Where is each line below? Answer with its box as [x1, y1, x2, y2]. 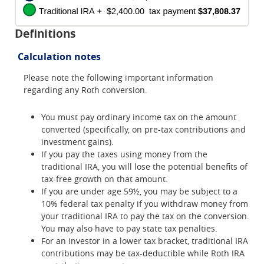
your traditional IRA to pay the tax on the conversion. [41, 210, 249, 222]
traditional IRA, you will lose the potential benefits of [41, 160, 247, 172]
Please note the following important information [24, 72, 213, 84]
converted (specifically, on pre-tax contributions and [41, 123, 246, 135]
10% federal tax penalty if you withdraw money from [41, 197, 248, 209]
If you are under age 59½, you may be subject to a [41, 185, 237, 197]
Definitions [15, 25, 75, 41]
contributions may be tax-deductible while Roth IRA [41, 247, 245, 259]
